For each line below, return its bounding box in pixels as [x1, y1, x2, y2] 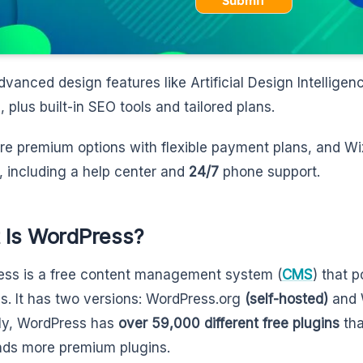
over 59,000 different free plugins [118, 314, 340, 331]
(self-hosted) [245, 290, 328, 307]
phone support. [219, 163, 320, 180]
